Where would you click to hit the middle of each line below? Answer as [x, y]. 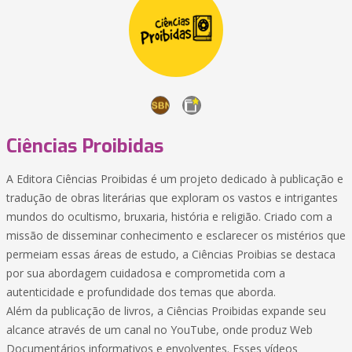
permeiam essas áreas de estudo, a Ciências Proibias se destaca [171, 254]
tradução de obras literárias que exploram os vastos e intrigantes [172, 198]
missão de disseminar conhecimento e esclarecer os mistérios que [176, 235]
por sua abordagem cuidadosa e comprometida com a [146, 273]
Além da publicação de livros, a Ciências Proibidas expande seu [166, 311]
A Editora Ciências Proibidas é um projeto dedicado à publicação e [175, 179]
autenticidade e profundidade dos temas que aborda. [141, 292]
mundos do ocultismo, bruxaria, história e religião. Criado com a [169, 216]
